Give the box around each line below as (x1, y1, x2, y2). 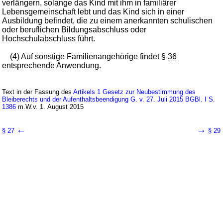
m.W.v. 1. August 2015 (16, 103, 84, 111)
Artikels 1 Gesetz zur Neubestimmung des (73, 88, 196, 96)
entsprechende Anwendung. (2, 61, 102, 70)
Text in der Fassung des (2, 88, 74, 96)
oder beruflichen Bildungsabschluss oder (2, 25, 147, 34)
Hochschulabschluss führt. (2, 34, 96, 43)
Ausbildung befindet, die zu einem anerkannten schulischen (2, 16, 213, 25)
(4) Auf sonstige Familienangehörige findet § (10, 52, 168, 61)
